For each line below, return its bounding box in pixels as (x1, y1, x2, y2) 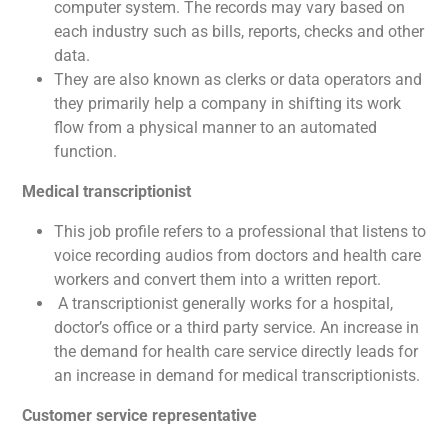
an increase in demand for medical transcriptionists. (54, 366, 420, 385)
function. (54, 142, 117, 161)
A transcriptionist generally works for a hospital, (54, 294, 393, 313)
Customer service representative (22, 406, 257, 425)
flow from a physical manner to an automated (54, 118, 377, 137)
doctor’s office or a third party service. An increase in (54, 318, 419, 337)
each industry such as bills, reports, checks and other (54, 22, 424, 41)
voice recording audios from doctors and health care (54, 246, 421, 265)
